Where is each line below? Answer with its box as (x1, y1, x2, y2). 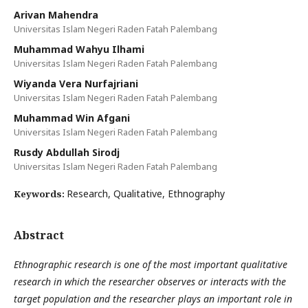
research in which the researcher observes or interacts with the (14, 274, 286, 288)
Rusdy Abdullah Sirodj (14, 145, 120, 159)
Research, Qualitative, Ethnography (67, 186, 225, 200)
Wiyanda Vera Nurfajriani (14, 76, 138, 90)
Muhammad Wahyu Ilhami (14, 42, 144, 56)
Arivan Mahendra (14, 8, 98, 21)
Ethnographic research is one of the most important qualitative (14, 257, 287, 271)
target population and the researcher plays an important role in (14, 291, 292, 305)
